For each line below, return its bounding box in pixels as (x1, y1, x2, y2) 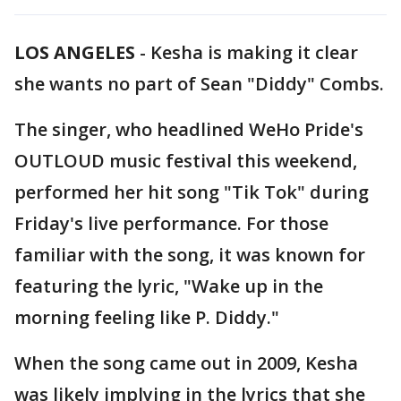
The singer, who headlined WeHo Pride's (14, 117, 363, 141)
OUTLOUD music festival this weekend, (14, 149, 357, 173)
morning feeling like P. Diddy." (14, 305, 279, 329)
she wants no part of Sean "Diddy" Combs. (14, 72, 384, 96)
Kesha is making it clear (150, 40, 358, 64)
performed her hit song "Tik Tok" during (14, 180, 369, 204)
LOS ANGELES (14, 40, 135, 64)
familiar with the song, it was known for (14, 243, 365, 267)
